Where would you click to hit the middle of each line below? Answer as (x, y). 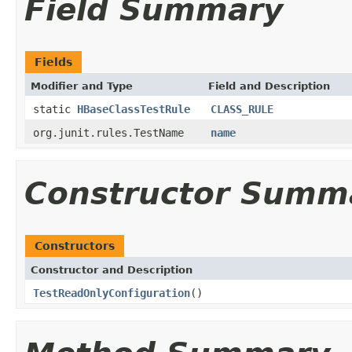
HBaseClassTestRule (134, 109)
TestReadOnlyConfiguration (112, 293)
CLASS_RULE (242, 109)
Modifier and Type (82, 86)
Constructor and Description (112, 269)
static (55, 109)
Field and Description (269, 86)
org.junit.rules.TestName (108, 132)
